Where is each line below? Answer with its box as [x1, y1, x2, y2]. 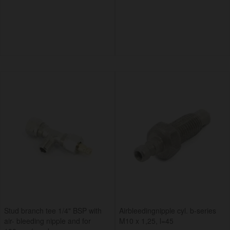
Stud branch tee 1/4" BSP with [4, 205, 102, 216]
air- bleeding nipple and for [4, 216, 91, 226]
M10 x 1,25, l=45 [119, 216, 174, 226]
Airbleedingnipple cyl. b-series [119, 205, 216, 216]
